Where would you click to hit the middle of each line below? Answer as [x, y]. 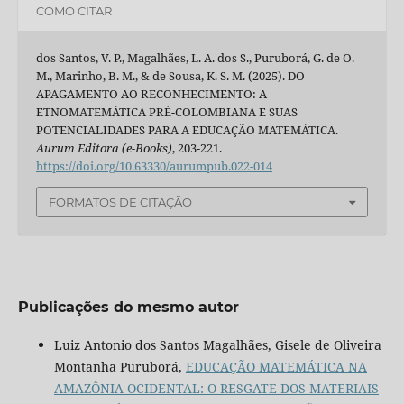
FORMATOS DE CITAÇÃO [120, 202]
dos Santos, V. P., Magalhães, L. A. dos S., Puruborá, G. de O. [195, 57]
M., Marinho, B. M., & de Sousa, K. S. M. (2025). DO [170, 75]
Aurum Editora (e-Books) [104, 147]
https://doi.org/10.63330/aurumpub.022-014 [154, 165]
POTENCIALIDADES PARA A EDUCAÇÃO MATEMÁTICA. [187, 129]
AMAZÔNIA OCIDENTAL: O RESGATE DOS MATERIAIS [216, 389]
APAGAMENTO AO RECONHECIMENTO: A [151, 93]
